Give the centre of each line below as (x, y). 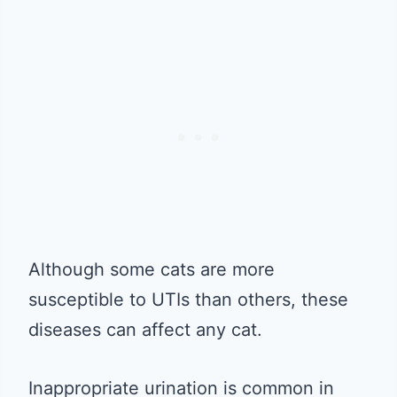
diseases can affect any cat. (145, 329)
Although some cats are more (152, 269)
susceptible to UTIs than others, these (188, 299)
